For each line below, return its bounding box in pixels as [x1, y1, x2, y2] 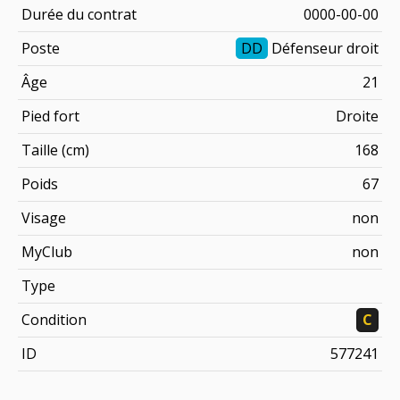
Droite [336, 105, 379, 126]
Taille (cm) [21, 139, 89, 160]
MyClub [21, 241, 72, 262]
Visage [21, 207, 66, 228]
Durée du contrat [21, 4, 137, 24]
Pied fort [21, 105, 79, 126]
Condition [21, 309, 87, 329]
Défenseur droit [268, 37, 379, 58]
